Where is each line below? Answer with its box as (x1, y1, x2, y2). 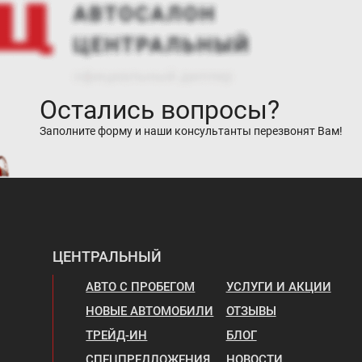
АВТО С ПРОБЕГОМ (86, 279, 196, 294)
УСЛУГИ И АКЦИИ (225, 279, 331, 294)
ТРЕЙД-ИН (86, 327, 148, 343)
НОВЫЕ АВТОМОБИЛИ (86, 303, 214, 318)
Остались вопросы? (40, 94, 280, 125)
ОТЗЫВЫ (225, 303, 276, 318)
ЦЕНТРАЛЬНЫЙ (53, 247, 162, 265)
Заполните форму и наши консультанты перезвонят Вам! (40, 124, 343, 137)
